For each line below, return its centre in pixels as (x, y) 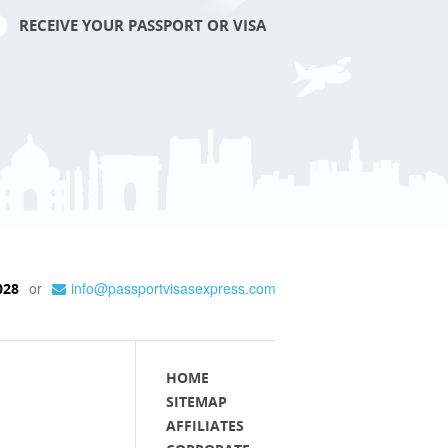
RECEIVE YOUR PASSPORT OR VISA (142, 25)
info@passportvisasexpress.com (173, 287)
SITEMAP (196, 401)
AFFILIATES (205, 425)
